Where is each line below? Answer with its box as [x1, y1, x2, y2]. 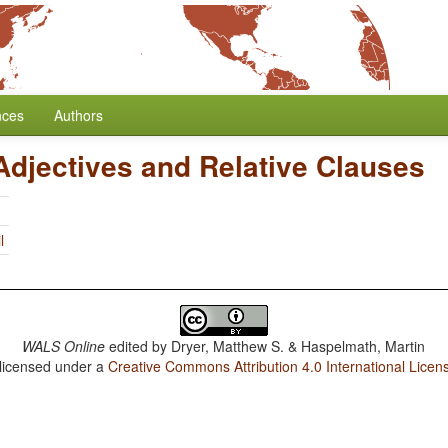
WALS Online [22, 336, 106, 356]
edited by [105, 336, 172, 356]
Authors [54, 105, 103, 125]
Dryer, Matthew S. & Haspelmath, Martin [171, 336, 426, 356]
